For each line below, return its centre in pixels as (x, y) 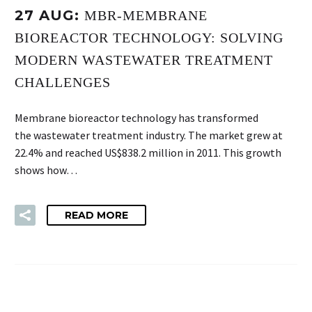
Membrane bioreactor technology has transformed (136, 117)
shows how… (46, 170)
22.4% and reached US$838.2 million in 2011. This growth (148, 152)
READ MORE (96, 216)
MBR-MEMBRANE (146, 15)
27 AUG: (49, 15)
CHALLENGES (63, 82)
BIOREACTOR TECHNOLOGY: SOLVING (149, 37)
